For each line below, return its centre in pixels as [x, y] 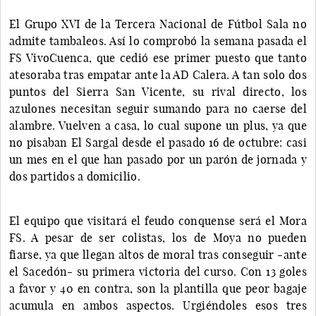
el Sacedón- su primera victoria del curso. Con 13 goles [158, 271]
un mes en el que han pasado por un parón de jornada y [158, 159]
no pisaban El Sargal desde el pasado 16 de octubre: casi [158, 142]
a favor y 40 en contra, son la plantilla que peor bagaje [158, 288]
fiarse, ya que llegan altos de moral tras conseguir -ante [158, 254]
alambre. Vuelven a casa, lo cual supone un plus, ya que [158, 125]
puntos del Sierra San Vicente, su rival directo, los [158, 91]
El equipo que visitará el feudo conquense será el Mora [158, 220]
